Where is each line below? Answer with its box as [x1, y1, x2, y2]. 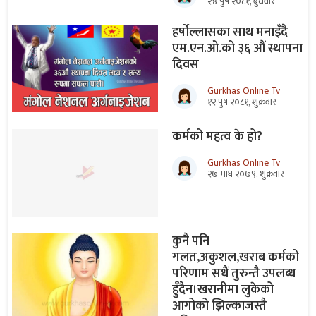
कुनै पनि [172, 231, 209, 253]
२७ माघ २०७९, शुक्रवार [207, 166, 284, 182]
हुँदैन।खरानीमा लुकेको [172, 279, 274, 301]
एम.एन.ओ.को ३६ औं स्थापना [172, 38, 303, 60]
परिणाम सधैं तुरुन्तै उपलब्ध [172, 263, 296, 285]
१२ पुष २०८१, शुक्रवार [207, 94, 276, 110]
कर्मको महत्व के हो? [172, 126, 262, 148]
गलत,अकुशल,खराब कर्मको [172, 247, 299, 269]
